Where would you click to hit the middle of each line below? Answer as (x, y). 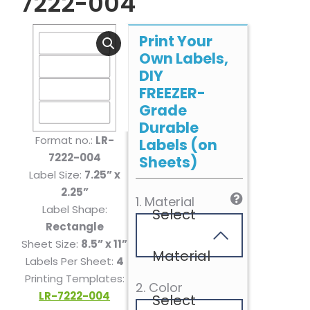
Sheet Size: (52, 244)
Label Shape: (74, 210)
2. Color (159, 288)
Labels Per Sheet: (71, 262)
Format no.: (65, 140)
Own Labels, (184, 58)
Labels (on (179, 145)
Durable (169, 128)
